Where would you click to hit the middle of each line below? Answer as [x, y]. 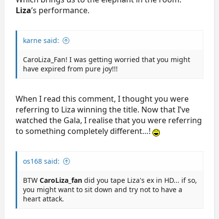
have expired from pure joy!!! [70, 69]
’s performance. [60, 10]
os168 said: [41, 161]
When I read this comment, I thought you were [102, 99]
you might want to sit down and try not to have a [103, 189]
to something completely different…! [84, 131]
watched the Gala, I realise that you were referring [109, 120]
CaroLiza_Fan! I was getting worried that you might [107, 59]
